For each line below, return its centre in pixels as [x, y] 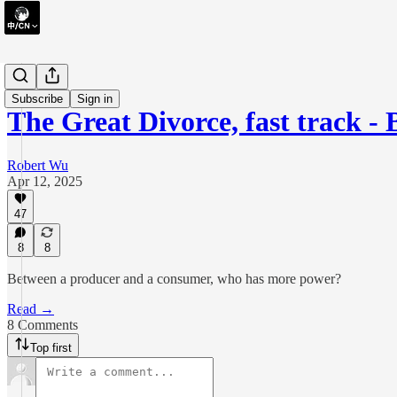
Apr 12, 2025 [45, 181]
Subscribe [37, 99]
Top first [51, 348]
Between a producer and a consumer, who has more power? [174, 279]
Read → [31, 309]
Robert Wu [38, 165]
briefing [29, 78]
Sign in [95, 99]
